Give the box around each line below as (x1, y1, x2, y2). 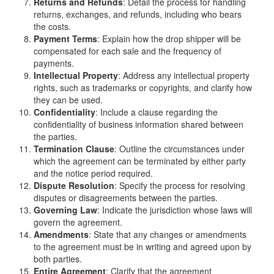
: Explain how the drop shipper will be (97, 32, 241, 45)
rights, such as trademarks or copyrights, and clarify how (34, 81, 252, 94)
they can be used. (34, 94, 103, 106)
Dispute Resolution (34, 179, 114, 192)
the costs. (34, 20, 71, 33)
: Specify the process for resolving (114, 179, 245, 192)
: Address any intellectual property (118, 69, 250, 82)
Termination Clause (34, 143, 114, 155)
